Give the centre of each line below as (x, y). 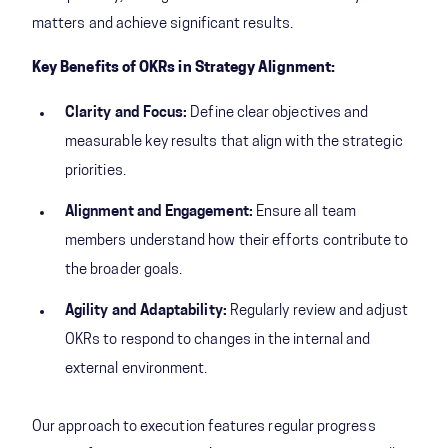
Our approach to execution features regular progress (204, 427)
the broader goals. (124, 270)
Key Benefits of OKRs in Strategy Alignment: (184, 68)
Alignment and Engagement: (159, 212)
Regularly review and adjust (317, 311)
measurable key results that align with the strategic (234, 142)
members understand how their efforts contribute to (237, 241)
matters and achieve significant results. (162, 24)
